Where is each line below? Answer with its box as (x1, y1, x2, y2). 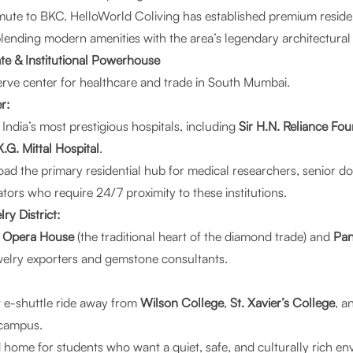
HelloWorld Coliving (67, 8, 180, 24)
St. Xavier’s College (230, 295, 335, 310)
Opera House (2, 229, 74, 244)
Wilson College (140, 295, 224, 310)
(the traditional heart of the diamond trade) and (74, 229, 333, 244)
